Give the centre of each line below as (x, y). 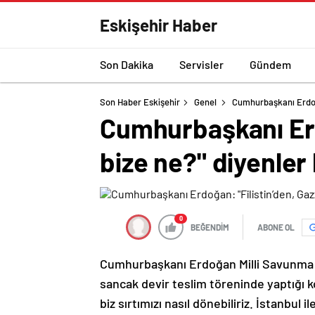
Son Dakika (127, 64)
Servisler (201, 64)
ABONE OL (276, 227)
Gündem (270, 64)
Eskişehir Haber (159, 25)
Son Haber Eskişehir (140, 102)
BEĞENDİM (210, 227)
